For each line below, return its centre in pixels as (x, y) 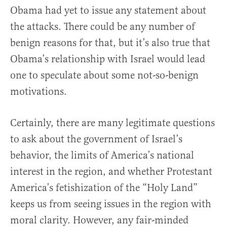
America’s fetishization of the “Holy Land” (104, 188)
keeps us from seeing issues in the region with (111, 204)
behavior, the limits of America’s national (102, 155)
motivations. (39, 91)
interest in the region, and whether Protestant (111, 172)
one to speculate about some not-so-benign (104, 75)
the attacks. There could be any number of (103, 27)
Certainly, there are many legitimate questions (112, 123)
